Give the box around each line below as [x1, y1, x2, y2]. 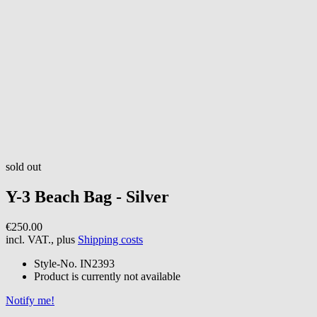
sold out [6, 161, 41, 173]
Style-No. [34, 257, 77, 270]
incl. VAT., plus [6, 233, 78, 246]
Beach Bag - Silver [35, 187, 169, 206]
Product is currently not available [34, 270, 180, 282]
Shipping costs [78, 233, 143, 246]
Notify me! [6, 294, 54, 306]
